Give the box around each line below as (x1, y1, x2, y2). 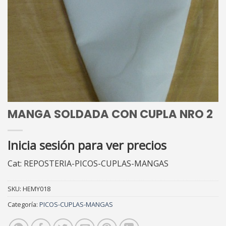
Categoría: (8, 199, 39, 209)
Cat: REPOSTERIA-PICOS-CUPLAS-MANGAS (8, 158, 168, 169)
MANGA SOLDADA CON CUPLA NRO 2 (8, 106, 213, 122)
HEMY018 (23, 184, 50, 193)
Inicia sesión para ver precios (8, 137, 166, 153)
